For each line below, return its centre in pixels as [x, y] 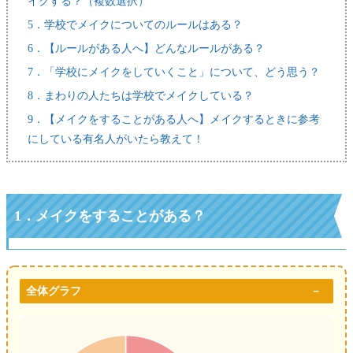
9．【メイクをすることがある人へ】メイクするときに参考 [174, 119]
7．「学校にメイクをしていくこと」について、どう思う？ [174, 72]
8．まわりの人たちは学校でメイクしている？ [141, 95]
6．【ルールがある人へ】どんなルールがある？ [146, 48]
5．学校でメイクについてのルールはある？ [135, 24]
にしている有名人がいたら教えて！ [116, 139]
